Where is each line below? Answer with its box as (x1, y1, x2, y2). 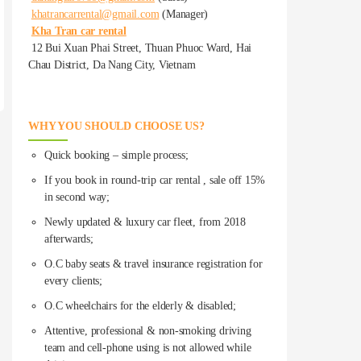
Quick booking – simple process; (44, 148, 189, 161)
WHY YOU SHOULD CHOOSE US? (28, 119, 205, 132)
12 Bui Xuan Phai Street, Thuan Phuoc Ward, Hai (28, 41, 252, 54)
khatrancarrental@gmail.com (31, 7, 160, 20)
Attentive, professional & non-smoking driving (44, 324, 251, 337)
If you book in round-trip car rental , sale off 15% (44, 173, 266, 186)
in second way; (44, 190, 110, 203)
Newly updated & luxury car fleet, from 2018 (44, 215, 246, 228)
